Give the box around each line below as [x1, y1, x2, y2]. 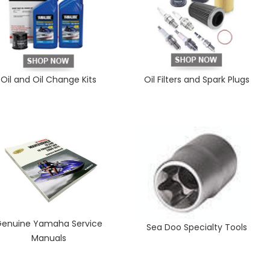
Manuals [31, 232, 66, 245]
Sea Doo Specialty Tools [146, 221, 247, 234]
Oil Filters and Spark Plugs [143, 74, 250, 86]
